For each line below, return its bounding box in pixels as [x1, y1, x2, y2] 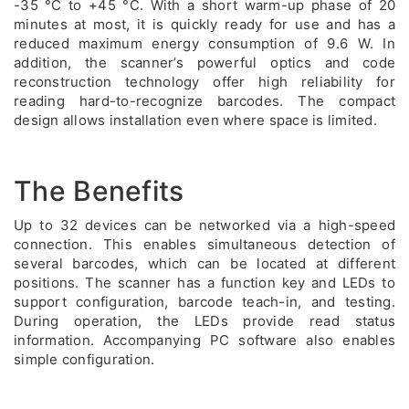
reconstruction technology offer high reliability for [14, 73, 395, 90]
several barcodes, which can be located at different [14, 255, 395, 272]
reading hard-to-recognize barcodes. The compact [14, 92, 395, 110]
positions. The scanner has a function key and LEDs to [14, 274, 395, 291]
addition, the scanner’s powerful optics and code [14, 54, 395, 71]
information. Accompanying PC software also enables [14, 331, 395, 349]
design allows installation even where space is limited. [14, 111, 377, 129]
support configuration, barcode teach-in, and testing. [14, 293, 395, 310]
